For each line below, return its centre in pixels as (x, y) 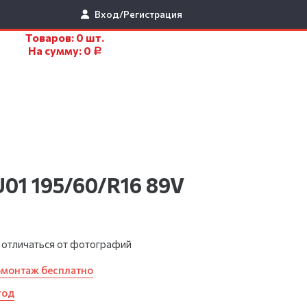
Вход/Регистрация (139, 14)
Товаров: (51, 37)
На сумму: (56, 50)
